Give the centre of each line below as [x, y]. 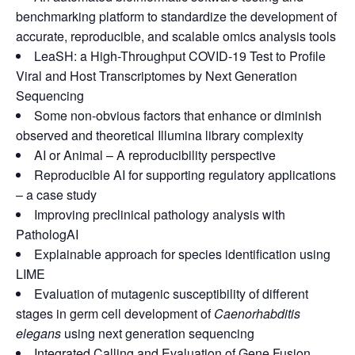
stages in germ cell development [108, 313]
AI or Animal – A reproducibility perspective [155, 155]
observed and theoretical [87, 135]
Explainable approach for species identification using [182, 254]
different [285, 294]
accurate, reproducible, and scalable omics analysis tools [176, 36]
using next [93, 333]
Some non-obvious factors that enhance [147, 115]
